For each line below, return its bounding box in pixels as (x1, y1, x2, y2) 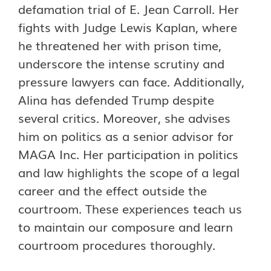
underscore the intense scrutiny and (18, 54, 224, 72)
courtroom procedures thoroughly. (18, 235, 215, 253)
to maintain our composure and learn (18, 217, 233, 235)
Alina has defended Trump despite (18, 90, 214, 108)
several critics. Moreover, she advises (18, 108, 230, 126)
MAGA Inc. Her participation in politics (18, 145, 238, 163)
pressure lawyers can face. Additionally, (18, 72, 244, 90)
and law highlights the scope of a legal (18, 163, 240, 181)
